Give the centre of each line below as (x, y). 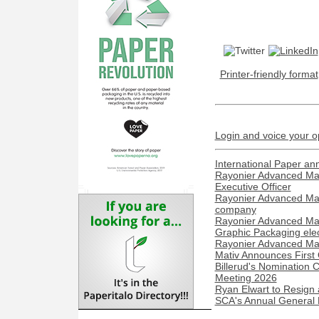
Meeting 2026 (246, 278)
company (235, 209)
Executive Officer (253, 187)
